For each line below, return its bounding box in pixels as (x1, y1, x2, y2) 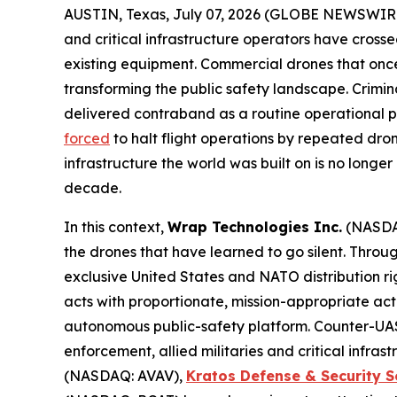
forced (64, 129, 110, 147)
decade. (64, 179, 121, 197)
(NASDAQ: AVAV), (64, 367, 186, 385)
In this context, (64, 218, 167, 236)
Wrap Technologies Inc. (167, 218, 342, 236)
